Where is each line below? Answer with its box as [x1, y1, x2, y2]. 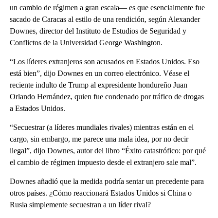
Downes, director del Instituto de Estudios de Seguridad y [10, 26, 186, 35]
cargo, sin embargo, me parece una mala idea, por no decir [10, 134, 188, 143]
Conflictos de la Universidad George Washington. [10, 38, 163, 47]
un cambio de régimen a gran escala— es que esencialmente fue [10, 3, 205, 12]
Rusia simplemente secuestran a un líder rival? [10, 200, 151, 209]
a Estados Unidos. [10, 104, 65, 112]
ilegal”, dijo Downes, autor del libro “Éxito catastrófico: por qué [10, 146, 206, 155]
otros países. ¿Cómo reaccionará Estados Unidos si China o [10, 188, 192, 197]
